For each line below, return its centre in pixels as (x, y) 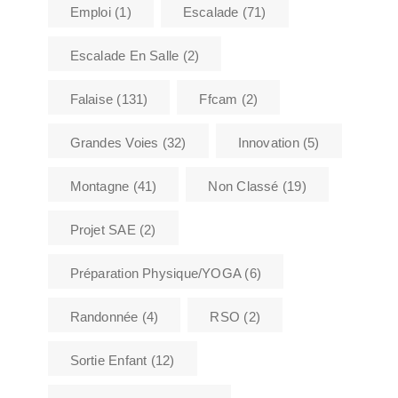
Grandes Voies (114, 142)
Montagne (99, 186)
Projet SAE (103, 229)
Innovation (268, 142)
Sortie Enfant (108, 360)
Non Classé (243, 186)
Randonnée (104, 316)
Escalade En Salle (124, 55)
